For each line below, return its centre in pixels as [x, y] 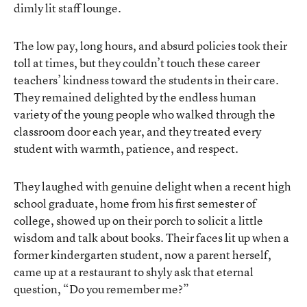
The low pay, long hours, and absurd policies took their [150, 45]
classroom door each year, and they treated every [137, 131]
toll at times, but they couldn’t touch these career [137, 62]
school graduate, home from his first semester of [135, 203]
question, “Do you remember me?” [101, 288]
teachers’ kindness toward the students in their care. [146, 79]
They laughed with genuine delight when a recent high [152, 186]
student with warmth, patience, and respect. [126, 148]
